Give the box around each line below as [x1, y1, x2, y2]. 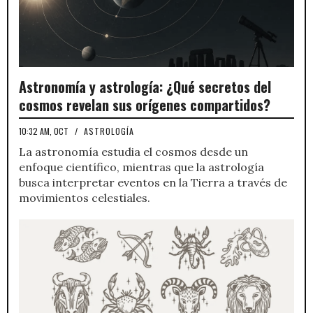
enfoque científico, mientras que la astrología [19, 159, 264, 174]
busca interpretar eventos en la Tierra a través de [19, 175, 287, 189]
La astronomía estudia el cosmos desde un [19, 144, 248, 159]
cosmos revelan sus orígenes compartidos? [19, 94, 270, 115]
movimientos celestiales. [19, 190, 150, 205]
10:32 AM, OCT [19, 124, 71, 137]
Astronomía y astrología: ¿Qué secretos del [19, 75, 271, 97]
